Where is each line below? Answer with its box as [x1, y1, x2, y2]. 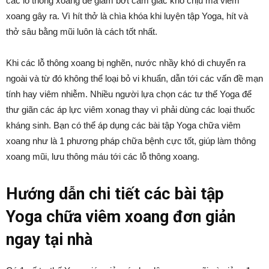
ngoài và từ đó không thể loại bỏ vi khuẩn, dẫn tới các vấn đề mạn [6, 73, 263, 83]
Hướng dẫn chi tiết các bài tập [6, 184, 224, 204]
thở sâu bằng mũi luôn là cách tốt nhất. [6, 26, 157, 37]
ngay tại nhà [6, 230, 92, 249]
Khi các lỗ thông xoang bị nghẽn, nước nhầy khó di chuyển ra [6, 58, 246, 68]
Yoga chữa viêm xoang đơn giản [6, 207, 235, 226]
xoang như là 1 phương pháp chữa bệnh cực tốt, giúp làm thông [6, 136, 256, 146]
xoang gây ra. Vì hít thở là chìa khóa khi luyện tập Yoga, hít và [6, 11, 248, 21]
